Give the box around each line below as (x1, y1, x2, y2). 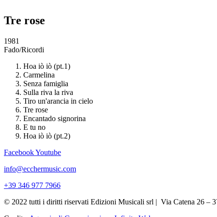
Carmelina (23, 70, 55, 79)
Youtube (35, 148, 61, 156)
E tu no (23, 123, 46, 131)
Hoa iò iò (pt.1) (23, 62, 70, 70)
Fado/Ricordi (4, 45, 44, 54)
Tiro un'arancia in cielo (23, 96, 93, 105)
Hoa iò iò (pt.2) (23, 131, 70, 140)
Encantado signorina (23, 114, 86, 123)
